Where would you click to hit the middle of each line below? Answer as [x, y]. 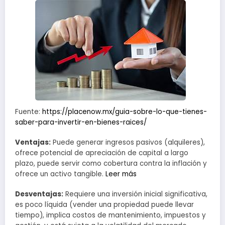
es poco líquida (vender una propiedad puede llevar [104, 204]
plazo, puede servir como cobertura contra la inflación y [111, 163]
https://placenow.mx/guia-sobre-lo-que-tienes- [125, 111]
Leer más [121, 174]
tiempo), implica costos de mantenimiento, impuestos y [110, 215]
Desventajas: [39, 194]
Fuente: [29, 111]
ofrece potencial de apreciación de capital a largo [102, 153]
